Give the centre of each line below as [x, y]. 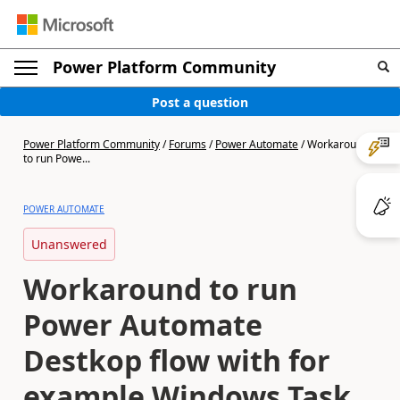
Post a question [200, 102]
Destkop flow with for [177, 360]
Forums [187, 144]
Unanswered [69, 244]
